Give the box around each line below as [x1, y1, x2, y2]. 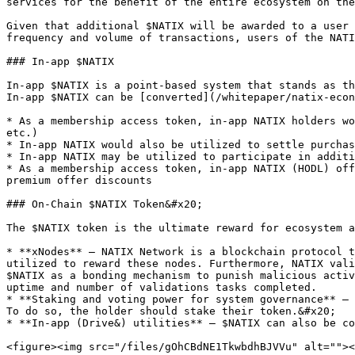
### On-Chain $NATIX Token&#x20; [6, 198, 203, 210]
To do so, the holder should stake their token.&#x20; [6, 305, 336, 317]
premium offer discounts [6, 174, 152, 186]
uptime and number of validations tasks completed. [6, 281, 317, 293]
